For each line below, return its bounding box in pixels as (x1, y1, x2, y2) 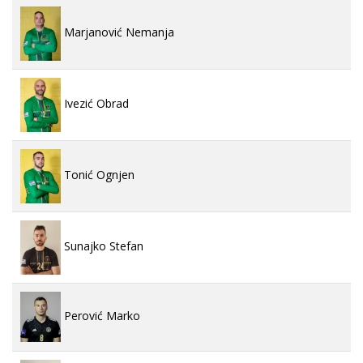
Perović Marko (61, 307, 140, 323)
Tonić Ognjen (61, 166, 135, 182)
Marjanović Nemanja (61, 23, 174, 40)
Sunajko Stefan (61, 237, 143, 254)
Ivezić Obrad (61, 95, 129, 111)
